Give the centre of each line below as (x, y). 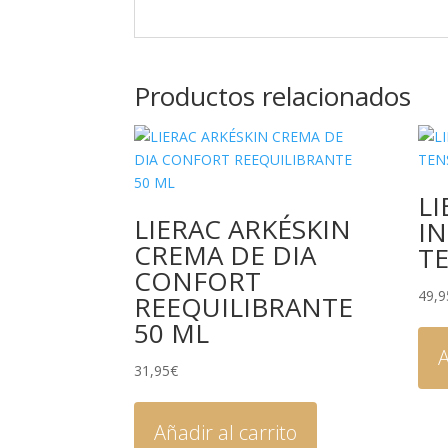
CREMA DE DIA (225, 254)
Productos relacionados (273, 95)
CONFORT (198, 280)
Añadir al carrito (226, 432)
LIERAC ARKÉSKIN (243, 228)
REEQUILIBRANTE (244, 306)
